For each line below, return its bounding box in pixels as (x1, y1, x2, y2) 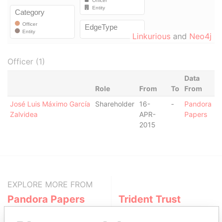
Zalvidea (9, 110, 38, 118)
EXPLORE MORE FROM (7, 179, 93, 189)
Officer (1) (7, 56, 45, 66)
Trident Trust (118, 193, 181, 205)
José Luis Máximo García (9, 100, 90, 108)
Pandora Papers (7, 193, 85, 205)
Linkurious (132, 31, 170, 41)
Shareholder (95, 100, 134, 108)
